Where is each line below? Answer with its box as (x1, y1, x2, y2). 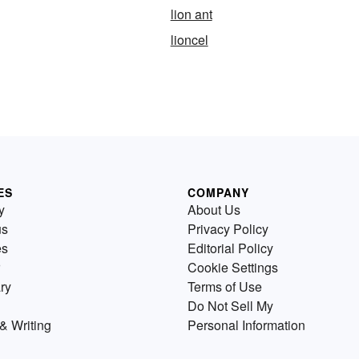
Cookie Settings (188, 257, 278, 276)
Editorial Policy (188, 238, 273, 257)
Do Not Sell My (188, 296, 273, 315)
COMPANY (188, 184, 249, 200)
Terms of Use (188, 276, 262, 296)
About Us (188, 200, 240, 219)
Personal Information (188, 315, 305, 334)
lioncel (170, 30, 208, 49)
